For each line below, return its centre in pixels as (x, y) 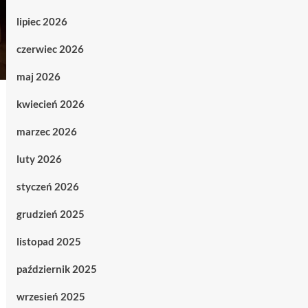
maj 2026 (38, 76)
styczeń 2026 (47, 186)
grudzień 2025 (50, 214)
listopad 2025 (48, 241)
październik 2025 (56, 269)
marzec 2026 (46, 131)
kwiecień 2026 (50, 104)
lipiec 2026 (42, 21)
